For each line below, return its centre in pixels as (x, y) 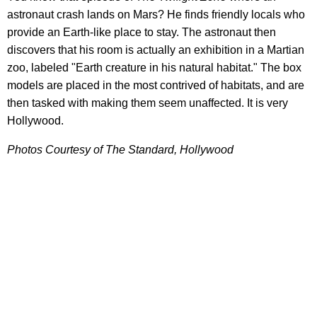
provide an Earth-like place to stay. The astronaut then (142, 32)
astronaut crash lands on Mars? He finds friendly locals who (156, 14)
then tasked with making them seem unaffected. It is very (148, 103)
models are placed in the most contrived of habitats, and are (156, 85)
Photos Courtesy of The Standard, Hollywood (120, 149)
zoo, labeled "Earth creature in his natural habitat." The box (154, 67)
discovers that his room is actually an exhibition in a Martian (156, 50)
